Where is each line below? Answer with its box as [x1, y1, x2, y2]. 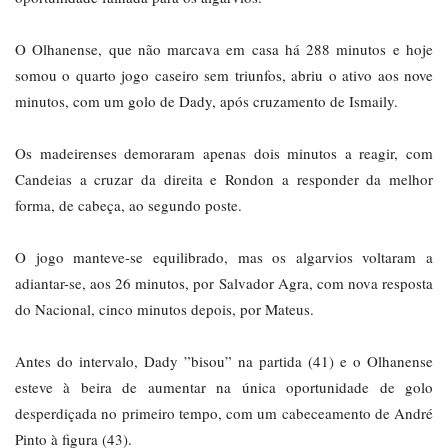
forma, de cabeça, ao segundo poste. [15, 195, 242, 216]
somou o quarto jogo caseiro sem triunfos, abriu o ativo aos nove [15, 65, 433, 86]
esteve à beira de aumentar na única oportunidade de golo [15, 377, 433, 398]
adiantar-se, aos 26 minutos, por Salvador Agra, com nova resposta [15, 273, 433, 294]
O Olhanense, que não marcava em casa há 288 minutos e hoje [15, 39, 433, 60]
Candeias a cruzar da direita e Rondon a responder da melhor [15, 169, 433, 190]
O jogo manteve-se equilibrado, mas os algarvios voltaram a [15, 247, 433, 268]
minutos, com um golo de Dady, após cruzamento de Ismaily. [15, 91, 398, 112]
